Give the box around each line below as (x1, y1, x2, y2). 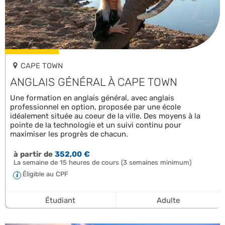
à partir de (13, 149, 53, 159)
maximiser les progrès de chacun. (10, 129, 128, 139)
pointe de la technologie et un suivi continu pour (10, 120, 181, 130)
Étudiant (45, 195, 76, 205)
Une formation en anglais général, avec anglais (10, 93, 174, 102)
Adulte (156, 195, 180, 205)
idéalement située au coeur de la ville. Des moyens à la (10, 111, 200, 121)
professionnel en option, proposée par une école (10, 102, 181, 111)
